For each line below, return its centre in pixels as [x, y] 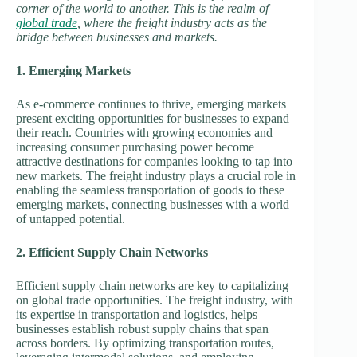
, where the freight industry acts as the [172, 23]
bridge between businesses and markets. [117, 37]
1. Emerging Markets [73, 71]
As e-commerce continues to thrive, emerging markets [151, 104]
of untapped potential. [71, 219]
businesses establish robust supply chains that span [142, 329]
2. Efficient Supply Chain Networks [112, 253]
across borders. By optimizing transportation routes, [145, 343]
